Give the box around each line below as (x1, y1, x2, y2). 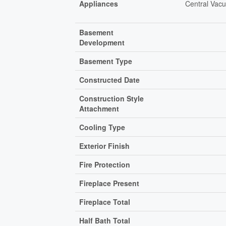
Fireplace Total (79, 197, 131, 207)
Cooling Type (79, 122, 126, 133)
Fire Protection (79, 159, 131, 170)
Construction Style (79, 93, 144, 104)
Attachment (79, 103, 120, 114)
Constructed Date (79, 75, 140, 85)
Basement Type (79, 56, 133, 67)
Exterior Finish (79, 141, 130, 151)
